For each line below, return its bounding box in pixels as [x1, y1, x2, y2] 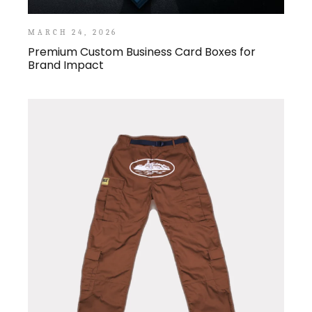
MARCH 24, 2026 [28, 27, 118, 37]
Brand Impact [28, 56, 104, 73]
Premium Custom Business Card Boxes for [28, 43, 256, 60]
